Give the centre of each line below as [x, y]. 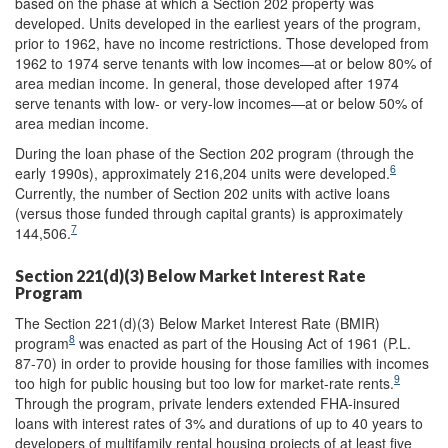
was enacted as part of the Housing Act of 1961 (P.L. [243, 342]
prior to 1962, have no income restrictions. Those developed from [222, 42]
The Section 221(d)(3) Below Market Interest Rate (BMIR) [197, 322]
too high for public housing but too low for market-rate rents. [204, 382]
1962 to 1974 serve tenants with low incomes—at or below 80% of [223, 62]
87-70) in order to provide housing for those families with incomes [222, 362]
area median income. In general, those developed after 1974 [207, 82]
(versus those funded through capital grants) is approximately [209, 212]
